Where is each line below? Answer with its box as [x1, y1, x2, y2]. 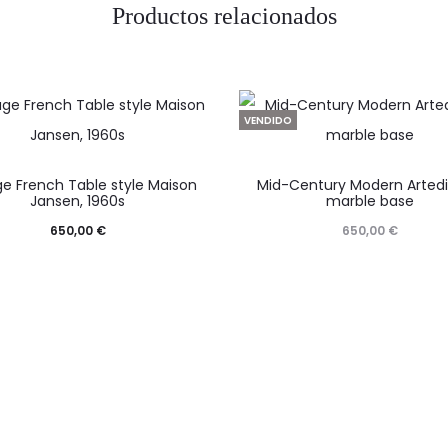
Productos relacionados [111, 3, 337, 30]
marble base [326, 191, 415, 212]
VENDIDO [244, 113, 292, 129]
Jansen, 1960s [30, 191, 126, 212]
